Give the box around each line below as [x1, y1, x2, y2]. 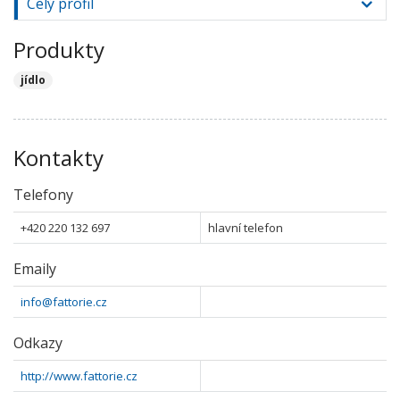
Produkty [13, 35, 104, 64]
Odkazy [13, 333, 62, 353]
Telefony [13, 185, 73, 204]
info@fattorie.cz [21, 294, 107, 310]
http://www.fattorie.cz [21, 368, 137, 384]
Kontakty [13, 143, 104, 172]
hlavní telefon [208, 220, 283, 236]
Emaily [13, 259, 56, 279]
